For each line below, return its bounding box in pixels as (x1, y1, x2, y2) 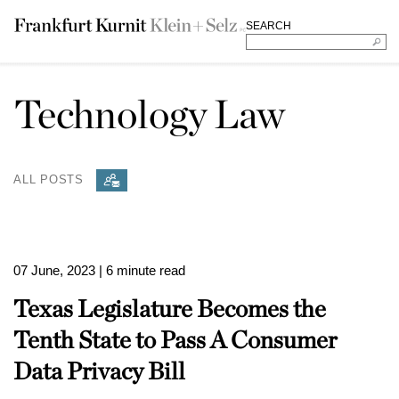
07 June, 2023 (13, 263, 95, 278)
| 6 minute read (99, 263, 185, 278)
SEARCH (245, 20, 291, 32)
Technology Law (13, 90, 286, 138)
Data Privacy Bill (13, 356, 185, 385)
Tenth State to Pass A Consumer (13, 325, 337, 354)
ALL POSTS (13, 172, 85, 186)
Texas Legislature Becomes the (13, 294, 326, 322)
